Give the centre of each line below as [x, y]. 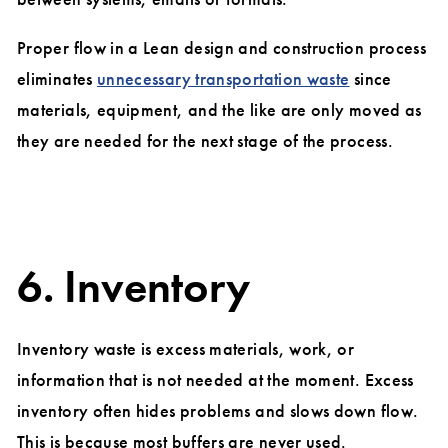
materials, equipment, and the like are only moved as [219, 110]
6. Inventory [133, 287]
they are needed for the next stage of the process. [205, 141]
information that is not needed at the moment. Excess [215, 380]
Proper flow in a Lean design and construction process [222, 48]
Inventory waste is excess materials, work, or [186, 349]
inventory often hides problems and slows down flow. [218, 411]
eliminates [57, 79]
